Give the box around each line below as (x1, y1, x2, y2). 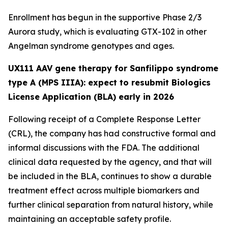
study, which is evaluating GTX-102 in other (36, 26, 207, 37)
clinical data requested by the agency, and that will (8, 157, 212, 167)
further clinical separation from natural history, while (8, 199, 213, 210)
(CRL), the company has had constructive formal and (8, 128, 216, 138)
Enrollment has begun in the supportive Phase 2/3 (8, 12, 202, 22)
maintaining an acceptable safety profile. (8, 214, 171, 224)
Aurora (8, 26, 36, 37)
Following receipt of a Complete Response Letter (8, 114, 201, 124)
